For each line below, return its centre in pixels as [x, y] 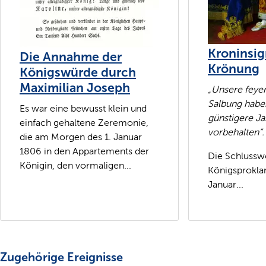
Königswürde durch [78, 72]
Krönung [234, 69]
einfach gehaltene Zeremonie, [84, 123]
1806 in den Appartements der [84, 151]
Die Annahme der [71, 57]
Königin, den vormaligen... [75, 166]
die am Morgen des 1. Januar [81, 137]
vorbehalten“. [236, 132]
